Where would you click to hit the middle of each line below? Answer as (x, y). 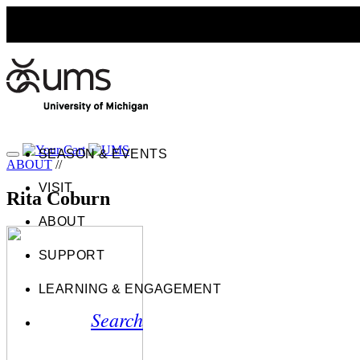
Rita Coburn (58, 198)
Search (117, 319)
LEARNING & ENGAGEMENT (130, 289)
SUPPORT (72, 255)
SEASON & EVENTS (103, 154)
